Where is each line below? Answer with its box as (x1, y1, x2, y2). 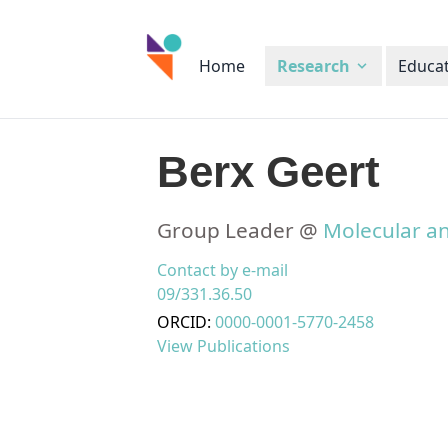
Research (277, 55, 351, 77)
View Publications (157, 335, 290, 357)
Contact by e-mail (157, 259, 288, 281)
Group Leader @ (157, 216, 323, 244)
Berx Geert (157, 147, 380, 196)
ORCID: (157, 311, 215, 333)
